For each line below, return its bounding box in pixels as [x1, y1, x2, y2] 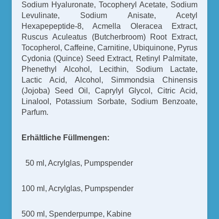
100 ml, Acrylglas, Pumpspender [22, 184, 133, 193]
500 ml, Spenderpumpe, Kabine [22, 209, 131, 218]
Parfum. [22, 108, 48, 116]
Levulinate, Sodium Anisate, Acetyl [22, 11, 197, 20]
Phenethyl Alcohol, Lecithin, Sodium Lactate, [22, 65, 197, 73]
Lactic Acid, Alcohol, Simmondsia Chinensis [22, 75, 197, 84]
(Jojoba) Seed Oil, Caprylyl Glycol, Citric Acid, [22, 86, 197, 95]
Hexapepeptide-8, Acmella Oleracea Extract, [22, 22, 197, 30]
